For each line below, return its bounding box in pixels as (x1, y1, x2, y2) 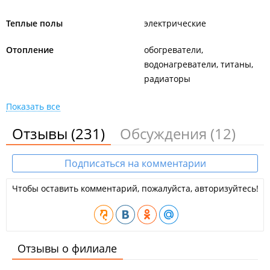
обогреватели (144, 44, 201, 55)
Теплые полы (6, 17, 63, 29)
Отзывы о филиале (17, 241, 117, 256)
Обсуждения (120, 124, 210, 143)
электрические (144, 17, 206, 29)
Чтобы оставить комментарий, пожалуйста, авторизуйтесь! (11, 183, 259, 194)
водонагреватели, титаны (144, 58, 251, 70)
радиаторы (144, 73, 190, 84)
